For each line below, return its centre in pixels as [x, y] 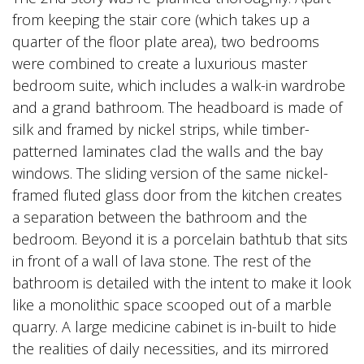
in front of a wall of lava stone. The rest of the [162, 261]
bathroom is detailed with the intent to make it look [182, 283]
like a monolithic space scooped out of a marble [172, 305]
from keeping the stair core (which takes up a [161, 20]
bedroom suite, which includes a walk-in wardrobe [179, 86]
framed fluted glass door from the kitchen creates [177, 195]
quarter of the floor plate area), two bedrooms [166, 42]
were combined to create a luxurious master [160, 64]
